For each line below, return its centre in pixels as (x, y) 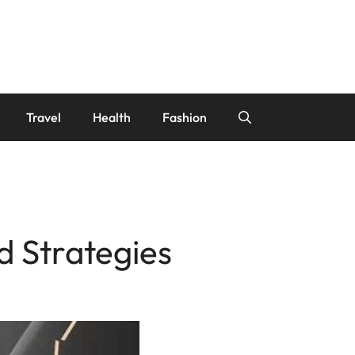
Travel (44, 118)
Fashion (185, 118)
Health (112, 118)
